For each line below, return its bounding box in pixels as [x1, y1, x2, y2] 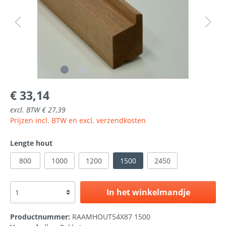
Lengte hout [10, 138, 52, 148]
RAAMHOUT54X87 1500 [72, 212, 150, 221]
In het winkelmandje [106, 187, 190, 198]
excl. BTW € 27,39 [10, 105, 66, 115]
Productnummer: [10, 212, 72, 221]
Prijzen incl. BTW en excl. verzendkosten [10, 116, 146, 125]
